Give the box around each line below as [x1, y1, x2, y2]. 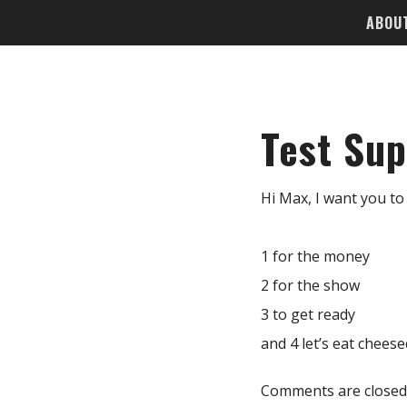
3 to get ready [261, 304, 355, 325]
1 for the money [261, 246, 370, 267]
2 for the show [261, 275, 360, 296]
